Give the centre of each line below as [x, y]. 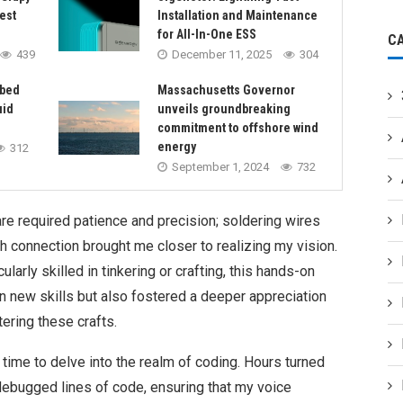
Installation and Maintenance [238, 16]
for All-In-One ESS [207, 35]
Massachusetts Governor [227, 90]
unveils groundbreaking [224, 109]
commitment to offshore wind [238, 128]
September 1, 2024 [221, 167]
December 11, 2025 [222, 55]
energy [177, 147]
